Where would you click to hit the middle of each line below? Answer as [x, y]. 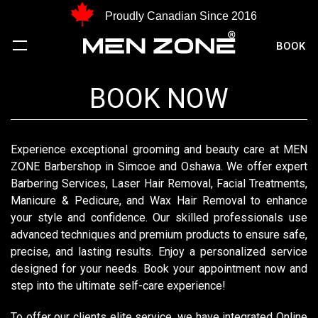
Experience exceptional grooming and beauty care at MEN [159, 149]
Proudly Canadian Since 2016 [181, 16]
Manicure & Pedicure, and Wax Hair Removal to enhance [159, 201]
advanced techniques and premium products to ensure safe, [159, 235]
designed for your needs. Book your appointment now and [159, 269]
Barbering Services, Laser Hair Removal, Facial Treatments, [159, 183]
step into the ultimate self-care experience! [118, 286]
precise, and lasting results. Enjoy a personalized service [159, 252]
